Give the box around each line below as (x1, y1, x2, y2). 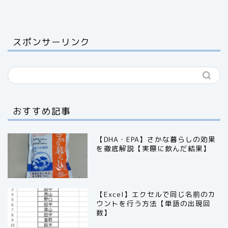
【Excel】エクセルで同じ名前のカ (96, 189, 216, 199)
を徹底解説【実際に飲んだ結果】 (96, 143, 211, 153)
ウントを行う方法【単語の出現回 (96, 198, 211, 209)
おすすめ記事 (13, 105, 71, 117)
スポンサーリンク (13, 36, 90, 47)
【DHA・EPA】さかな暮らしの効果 (96, 134, 216, 144)
